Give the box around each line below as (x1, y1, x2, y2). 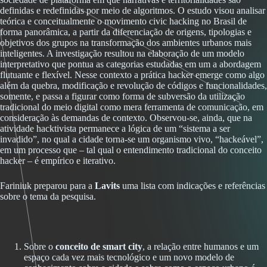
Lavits (95, 181, 120, 191)
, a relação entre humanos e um (142, 241, 259, 252)
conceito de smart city (55, 241, 142, 252)
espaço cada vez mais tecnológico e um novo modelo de (24, 252, 234, 262)
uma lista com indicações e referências (120, 181, 265, 191)
